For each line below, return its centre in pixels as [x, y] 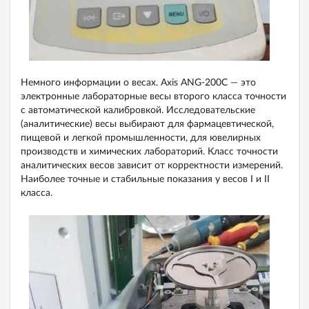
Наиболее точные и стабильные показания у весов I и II [145, 179]
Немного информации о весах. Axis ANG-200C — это [138, 82]
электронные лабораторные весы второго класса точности [153, 96]
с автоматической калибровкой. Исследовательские [138, 110]
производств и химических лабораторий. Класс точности [149, 151]
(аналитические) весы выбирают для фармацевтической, [147, 124]
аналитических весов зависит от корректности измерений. [152, 165]
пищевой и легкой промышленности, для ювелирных [141, 138]
